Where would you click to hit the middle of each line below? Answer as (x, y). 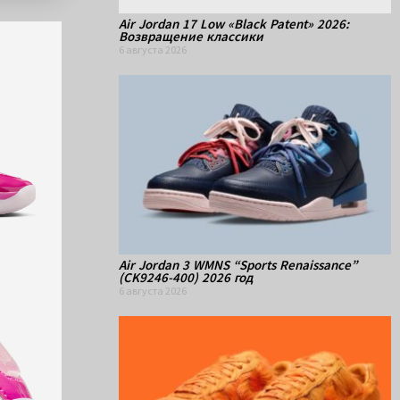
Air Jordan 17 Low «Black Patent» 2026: (234, 23)
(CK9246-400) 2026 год (186, 278)
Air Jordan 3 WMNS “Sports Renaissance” (238, 265)
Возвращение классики (191, 36)
